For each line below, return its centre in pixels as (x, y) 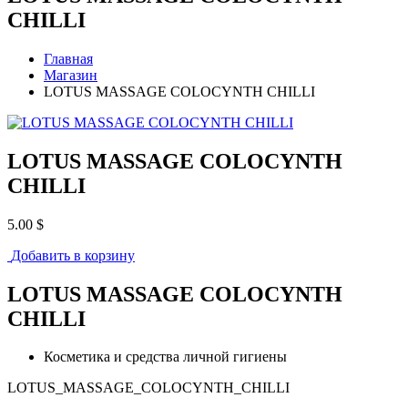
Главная (68, 58)
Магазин (71, 75)
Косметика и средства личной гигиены (165, 357)
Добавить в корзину (73, 255)
